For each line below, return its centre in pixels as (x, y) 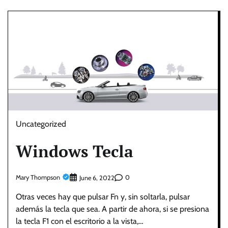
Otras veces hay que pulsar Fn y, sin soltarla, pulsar (103, 196)
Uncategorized (41, 124)
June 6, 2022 (97, 178)
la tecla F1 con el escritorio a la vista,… (80, 221)
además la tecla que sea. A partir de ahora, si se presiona (112, 209)
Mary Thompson (38, 178)
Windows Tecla (75, 151)
